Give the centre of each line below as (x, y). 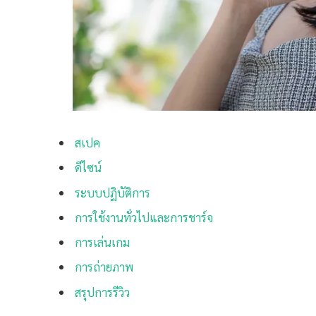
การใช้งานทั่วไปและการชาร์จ (144, 217)
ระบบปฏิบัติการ (113, 192)
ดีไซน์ (88, 168)
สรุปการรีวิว (102, 292)
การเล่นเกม (102, 242)
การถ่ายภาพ (104, 267)
